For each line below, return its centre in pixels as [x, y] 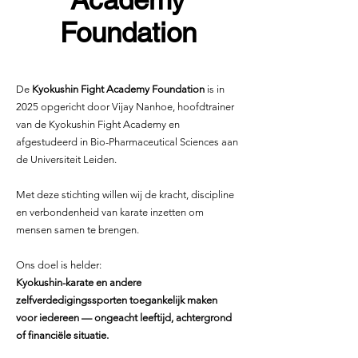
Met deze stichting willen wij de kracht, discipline [125, 194]
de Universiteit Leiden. [66, 159]
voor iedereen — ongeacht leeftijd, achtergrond [124, 317]
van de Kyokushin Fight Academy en [98, 124]
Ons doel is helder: [59, 265]
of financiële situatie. [62, 335]
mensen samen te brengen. [78, 229]
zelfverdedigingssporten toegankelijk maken [117, 300]
